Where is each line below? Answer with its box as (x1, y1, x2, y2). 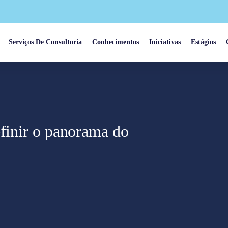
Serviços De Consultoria (9, 38, 82, 46)
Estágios (191, 38, 216, 46)
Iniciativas (149, 38, 181, 46)
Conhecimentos (92, 38, 139, 46)
